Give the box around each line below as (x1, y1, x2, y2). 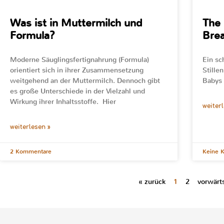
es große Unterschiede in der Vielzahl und (10, 86, 145, 96)
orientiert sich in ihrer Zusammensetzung (10, 65, 143, 75)
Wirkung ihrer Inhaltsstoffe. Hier (10, 96, 116, 106)
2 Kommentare (10, 147, 51, 155)
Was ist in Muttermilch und (10, 15, 142, 30)
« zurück (138, 176, 165, 186)
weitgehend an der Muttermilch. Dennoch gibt (10, 75, 160, 85)
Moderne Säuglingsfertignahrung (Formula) (10, 54, 149, 64)
